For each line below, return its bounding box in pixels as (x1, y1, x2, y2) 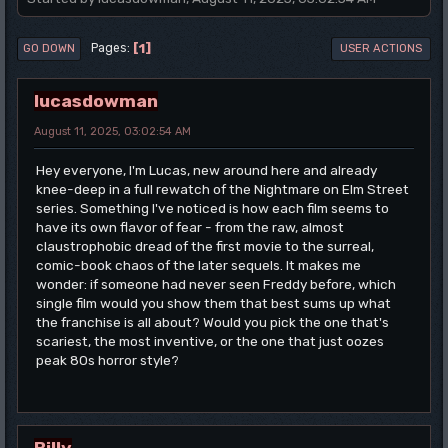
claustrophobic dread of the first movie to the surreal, (36, 238, 374, 255)
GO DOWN (23, 41, 75, 55)
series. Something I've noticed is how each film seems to (36, 200, 389, 217)
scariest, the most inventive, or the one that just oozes (36, 333, 384, 350)
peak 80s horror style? (36, 352, 179, 369)
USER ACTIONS (340, 41, 422, 55)
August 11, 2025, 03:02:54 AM (34, 124, 191, 138)
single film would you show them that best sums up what (36, 295, 391, 312)
